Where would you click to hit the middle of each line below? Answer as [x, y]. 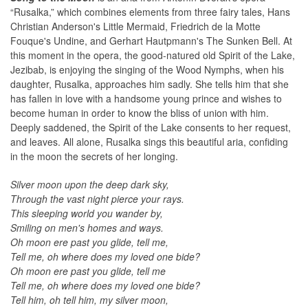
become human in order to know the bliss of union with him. [140, 113]
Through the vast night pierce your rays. [97, 199]
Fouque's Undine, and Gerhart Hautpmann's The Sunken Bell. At [151, 41]
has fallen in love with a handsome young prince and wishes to [146, 99]
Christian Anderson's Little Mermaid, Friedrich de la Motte [135, 26]
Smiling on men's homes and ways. [87, 228]
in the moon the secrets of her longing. [94, 156]
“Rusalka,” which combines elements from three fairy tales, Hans [150, 12]
